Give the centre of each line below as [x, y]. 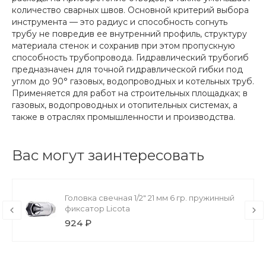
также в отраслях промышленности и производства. [123, 117]
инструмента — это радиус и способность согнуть [120, 22]
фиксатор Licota [97, 209]
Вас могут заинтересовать [108, 156]
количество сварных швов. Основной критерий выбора [130, 10]
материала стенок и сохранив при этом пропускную [123, 46]
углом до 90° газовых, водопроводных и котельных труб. [133, 82]
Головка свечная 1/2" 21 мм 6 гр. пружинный [150, 198]
